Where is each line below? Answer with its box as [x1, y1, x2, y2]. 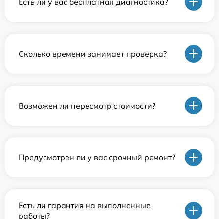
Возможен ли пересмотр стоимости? [19, 100, 155, 110]
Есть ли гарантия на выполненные [19, 200, 151, 211]
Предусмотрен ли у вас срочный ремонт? [19, 152, 175, 162]
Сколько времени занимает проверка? [19, 48, 167, 59]
